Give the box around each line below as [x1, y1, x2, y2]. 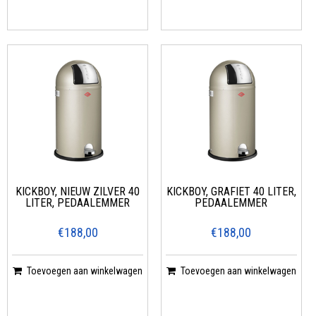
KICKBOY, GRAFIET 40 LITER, [166, 184, 296, 198]
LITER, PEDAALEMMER [25, 195, 130, 209]
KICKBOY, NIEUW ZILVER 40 [16, 184, 140, 198]
